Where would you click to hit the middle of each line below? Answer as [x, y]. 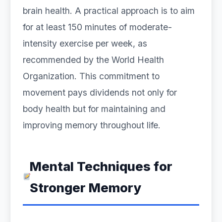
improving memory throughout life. [92, 125]
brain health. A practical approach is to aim [109, 11]
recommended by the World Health [93, 60]
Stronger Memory [86, 188]
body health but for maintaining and [94, 109]
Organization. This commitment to [91, 76]
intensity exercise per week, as [85, 43]
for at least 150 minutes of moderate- [97, 27]
